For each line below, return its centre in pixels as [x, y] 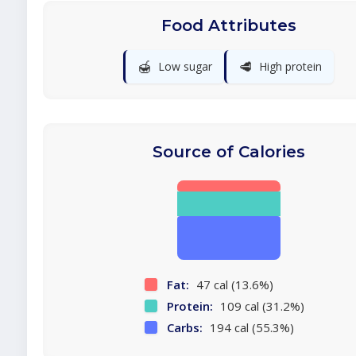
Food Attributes [228, 25]
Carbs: [185, 327]
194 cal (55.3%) [250, 327]
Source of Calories [228, 152]
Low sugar [185, 66]
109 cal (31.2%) [261, 306]
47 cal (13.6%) [233, 284]
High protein [290, 66]
